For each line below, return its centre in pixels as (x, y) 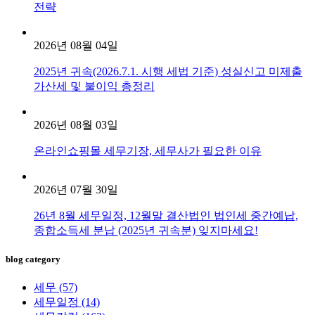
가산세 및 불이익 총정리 (94, 86)
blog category (33, 259)
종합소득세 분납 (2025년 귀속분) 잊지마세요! (146, 231)
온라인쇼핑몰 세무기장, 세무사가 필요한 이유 (148, 151)
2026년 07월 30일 (76, 190)
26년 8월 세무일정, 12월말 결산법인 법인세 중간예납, (166, 216)
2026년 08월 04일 (76, 46)
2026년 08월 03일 (76, 125)
